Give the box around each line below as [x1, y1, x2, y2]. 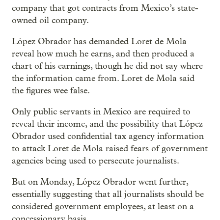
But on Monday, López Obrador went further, [12, 177, 188, 187]
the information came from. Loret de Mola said [12, 73, 194, 83]
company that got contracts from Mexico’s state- [12, 3, 198, 13]
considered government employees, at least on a [12, 201, 194, 212]
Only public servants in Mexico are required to [12, 107, 191, 117]
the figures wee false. [12, 85, 90, 96]
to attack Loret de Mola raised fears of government [12, 143, 208, 154]
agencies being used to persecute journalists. [12, 156, 179, 166]
